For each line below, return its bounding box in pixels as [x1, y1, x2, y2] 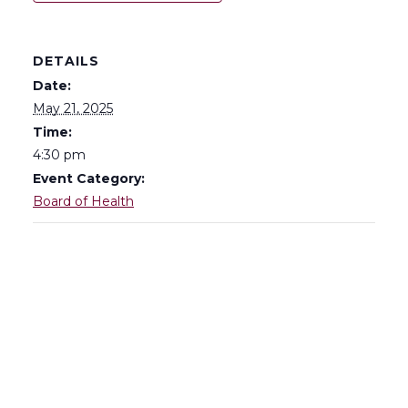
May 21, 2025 [33, 99, 113, 117]
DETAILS [33, 52, 99, 69]
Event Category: [33, 169, 145, 187]
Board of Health [33, 192, 134, 209]
